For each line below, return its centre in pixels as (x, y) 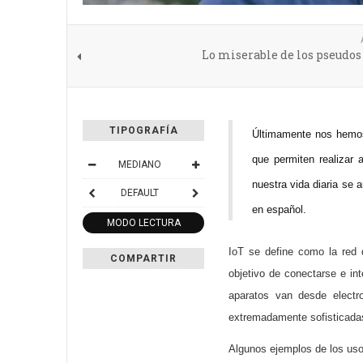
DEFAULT (139, 193)
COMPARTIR (143, 258)
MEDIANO (139, 164)
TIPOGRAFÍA (143, 130)
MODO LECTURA (143, 223)
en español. (279, 209)
